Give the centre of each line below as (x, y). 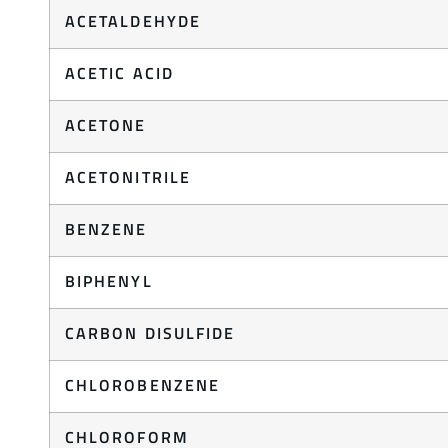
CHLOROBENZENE (143, 385)
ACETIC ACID (119, 73)
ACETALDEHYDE (133, 21)
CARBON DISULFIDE (150, 333)
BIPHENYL (109, 281)
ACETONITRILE (128, 177)
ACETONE (106, 125)
